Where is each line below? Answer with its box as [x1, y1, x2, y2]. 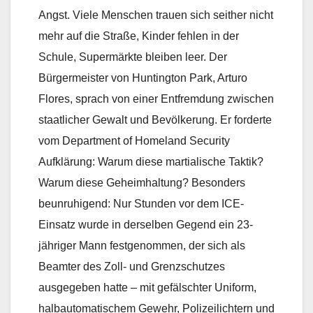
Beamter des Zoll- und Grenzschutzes [38, 261, 225, 273]
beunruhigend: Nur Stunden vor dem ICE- [38, 198, 244, 210]
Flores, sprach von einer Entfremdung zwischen [38, 93, 274, 105]
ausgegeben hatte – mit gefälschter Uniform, [38, 282, 256, 294]
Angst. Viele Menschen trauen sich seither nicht [38, 9, 273, 22]
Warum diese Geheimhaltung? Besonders [38, 177, 245, 189]
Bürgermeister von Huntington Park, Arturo [38, 72, 247, 85]
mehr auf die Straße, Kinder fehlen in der [38, 30, 239, 43]
